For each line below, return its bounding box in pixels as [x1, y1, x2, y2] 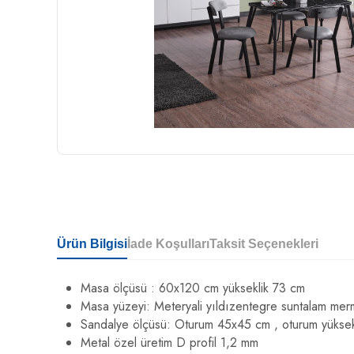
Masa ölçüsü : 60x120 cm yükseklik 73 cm [81, 279, 305, 297]
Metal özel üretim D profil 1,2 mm [81, 333, 258, 352]
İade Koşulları [127, 237, 209, 250]
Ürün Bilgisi [57, 237, 127, 250]
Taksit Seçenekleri [209, 237, 318, 250]
